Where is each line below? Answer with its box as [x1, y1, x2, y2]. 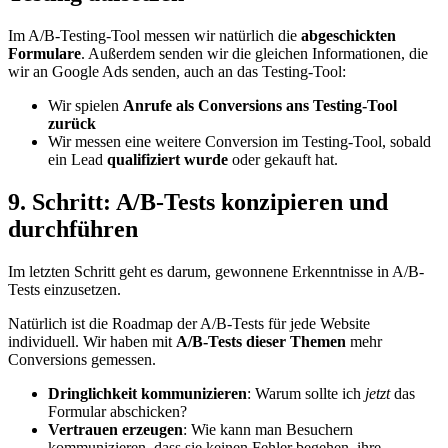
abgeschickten [301, 26, 396, 44]
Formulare [8, 44, 81, 62]
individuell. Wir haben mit [8, 332, 176, 350]
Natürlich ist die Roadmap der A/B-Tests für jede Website [8, 314, 370, 332]
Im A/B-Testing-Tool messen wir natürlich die [8, 26, 301, 44]
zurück [48, 114, 96, 132]
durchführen [8, 215, 138, 242]
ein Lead [48, 150, 107, 168]
